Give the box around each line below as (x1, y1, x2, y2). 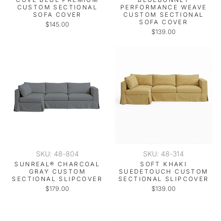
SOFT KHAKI (140, 160, 187, 168)
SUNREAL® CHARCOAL (14, 160, 101, 168)
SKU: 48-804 (36, 149, 79, 158)
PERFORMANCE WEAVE (120, 3, 207, 11)
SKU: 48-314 (143, 149, 184, 158)
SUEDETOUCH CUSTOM (118, 168, 209, 175)
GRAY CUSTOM (29, 168, 86, 175)
